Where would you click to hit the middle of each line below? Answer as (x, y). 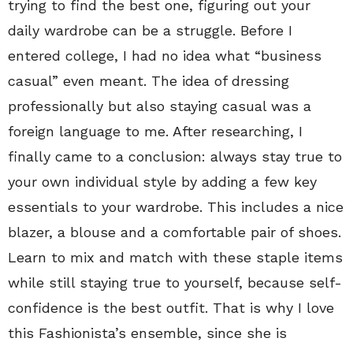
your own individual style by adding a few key (162, 182)
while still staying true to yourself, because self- (175, 282)
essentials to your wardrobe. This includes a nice (176, 207)
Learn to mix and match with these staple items (175, 257)
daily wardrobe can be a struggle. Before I (150, 30)
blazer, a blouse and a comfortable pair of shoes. (175, 232)
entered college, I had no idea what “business (165, 56)
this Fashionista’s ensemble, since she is (147, 333)
